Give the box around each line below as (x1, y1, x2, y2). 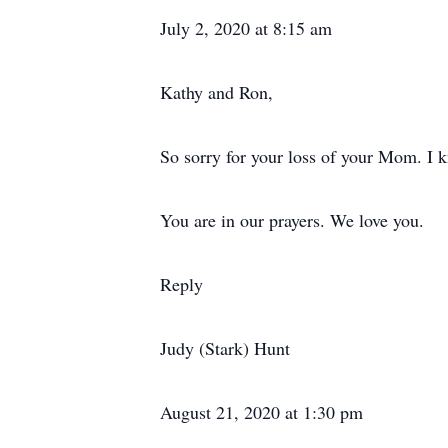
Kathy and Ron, (160, 80, 273, 104)
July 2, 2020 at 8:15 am (160, 16, 332, 40)
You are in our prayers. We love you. (160, 208, 424, 232)
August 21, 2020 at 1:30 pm (160, 400, 363, 424)
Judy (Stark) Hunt (160, 336, 290, 360)
